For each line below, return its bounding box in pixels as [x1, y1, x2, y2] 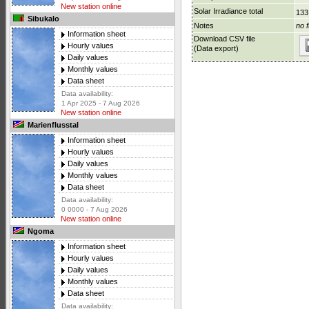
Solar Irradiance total [194, 7, 263, 16]
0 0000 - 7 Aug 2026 [61, 206, 128, 214]
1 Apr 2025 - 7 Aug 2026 [61, 99, 140, 108]
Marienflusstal [26, 121, 79, 130]
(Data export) [194, 44, 239, 53]
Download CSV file [194, 34, 255, 43]
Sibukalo [26, 14, 59, 23]
